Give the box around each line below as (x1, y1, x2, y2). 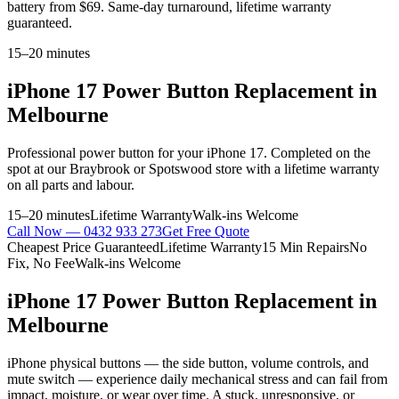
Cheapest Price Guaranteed (7, 239, 159, 255)
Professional (7, 144, 79, 160)
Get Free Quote (162, 223, 249, 239)
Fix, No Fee (7, 255, 75, 271)
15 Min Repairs (262, 239, 349, 255)
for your (154, 144, 207, 160)
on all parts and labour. (7, 176, 134, 192)
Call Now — (7, 223, 84, 239)
